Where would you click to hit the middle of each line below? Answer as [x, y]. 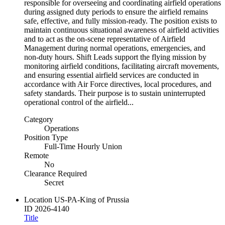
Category [39, 119]
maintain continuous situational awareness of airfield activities [122, 30]
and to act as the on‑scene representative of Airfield [105, 39]
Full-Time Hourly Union [83, 146]
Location [38, 199]
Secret [54, 182]
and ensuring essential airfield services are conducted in [111, 75]
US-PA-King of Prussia [92, 199]
